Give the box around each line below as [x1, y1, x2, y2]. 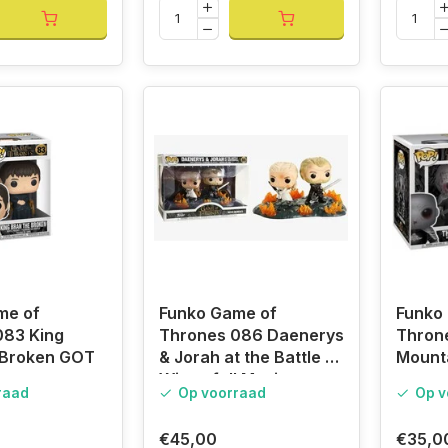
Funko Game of [158, 303, 277, 324]
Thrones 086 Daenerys [158, 325, 344, 346]
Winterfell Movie [158, 369, 288, 390]
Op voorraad [177, 385, 266, 402]
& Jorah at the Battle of [158, 347, 342, 368]
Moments [158, 391, 232, 412]
